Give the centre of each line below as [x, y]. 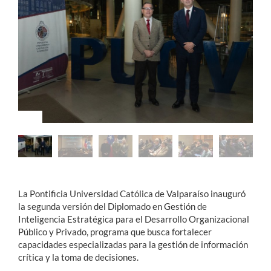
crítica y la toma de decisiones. [78, 257]
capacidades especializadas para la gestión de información [133, 245]
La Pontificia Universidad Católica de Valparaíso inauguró [132, 194]
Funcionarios [39, 79]
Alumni [26, 101]
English [38, 151]
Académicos [37, 56]
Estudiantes [37, 34]
